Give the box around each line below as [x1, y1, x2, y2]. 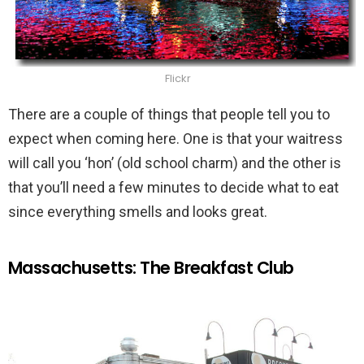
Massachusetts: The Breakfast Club [8, 255, 294, 279]
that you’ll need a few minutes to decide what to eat [8, 178, 339, 196]
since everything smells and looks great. [8, 202, 267, 220]
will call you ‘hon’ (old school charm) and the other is [8, 154, 341, 171]
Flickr [165, 70, 191, 86]
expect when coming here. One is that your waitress [8, 129, 343, 147]
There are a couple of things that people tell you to [8, 105, 330, 123]
